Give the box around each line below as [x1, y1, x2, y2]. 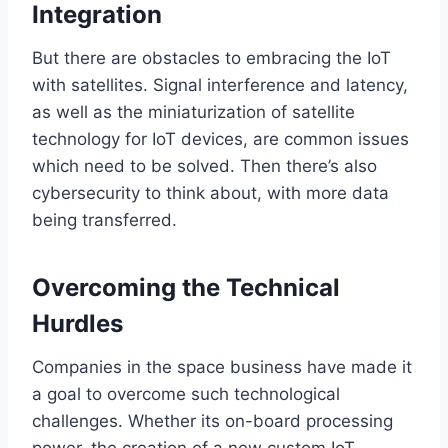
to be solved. [125, 155, 240, 176]
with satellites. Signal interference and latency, [32, 74, 408, 95]
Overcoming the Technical [32, 272, 340, 302]
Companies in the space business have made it [32, 356, 412, 377]
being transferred [32, 209, 172, 230]
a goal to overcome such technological [32, 383, 340, 404]
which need [32, 155, 125, 176]
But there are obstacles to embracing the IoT [32, 47, 391, 68]
